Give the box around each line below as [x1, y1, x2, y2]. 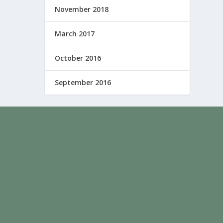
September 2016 [55, 78, 111, 87]
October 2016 [55, 53, 102, 63]
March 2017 [55, 29, 95, 38]
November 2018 [55, 4, 109, 14]
